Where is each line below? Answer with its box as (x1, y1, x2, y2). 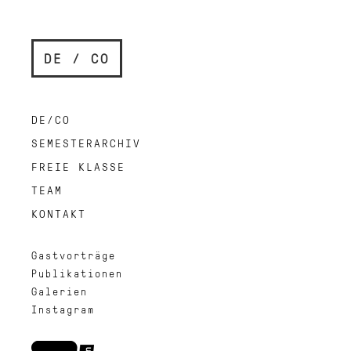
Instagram (31, 302, 95, 317)
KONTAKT (31, 206, 86, 221)
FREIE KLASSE (31, 159, 125, 174)
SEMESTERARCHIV (31, 136, 141, 150)
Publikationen (31, 266, 123, 280)
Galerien (31, 284, 88, 299)
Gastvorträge (31, 248, 116, 262)
